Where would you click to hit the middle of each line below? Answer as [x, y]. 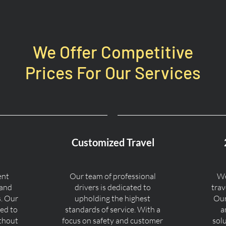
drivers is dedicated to [112, 187]
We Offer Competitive [113, 52]
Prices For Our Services [113, 72]
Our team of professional [112, 176]
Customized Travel [113, 142]
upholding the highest [112, 198]
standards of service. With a [112, 209]
